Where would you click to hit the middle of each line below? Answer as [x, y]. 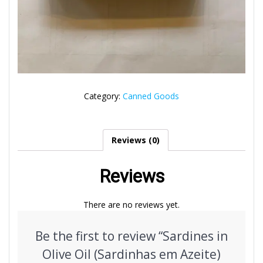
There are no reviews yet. [131, 204]
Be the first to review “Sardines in [131, 236]
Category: [103, 96]
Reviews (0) [136, 140]
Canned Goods [151, 96]
